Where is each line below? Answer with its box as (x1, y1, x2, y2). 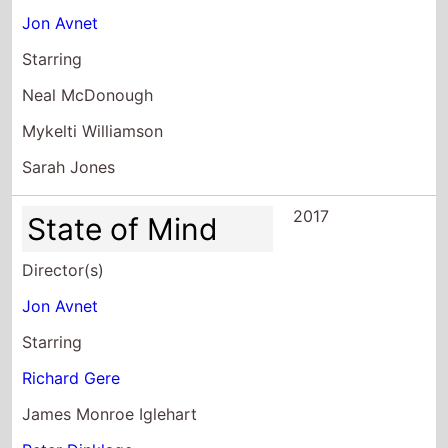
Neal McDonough (22, 84, 154, 105)
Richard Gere (22, 367, 121, 388)
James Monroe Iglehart (22, 403, 198, 424)
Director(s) (22, 259, 105, 280)
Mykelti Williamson (22, 120, 164, 141)
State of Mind (27, 210, 219, 247)
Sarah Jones (22, 156, 116, 177)
